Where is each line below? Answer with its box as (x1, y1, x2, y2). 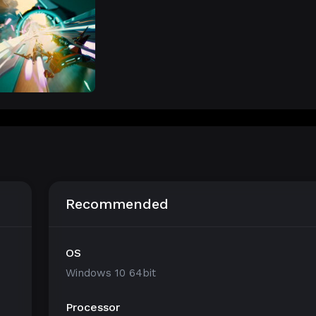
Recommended (66, 195, 169, 212)
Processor (66, 300, 120, 314)
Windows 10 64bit (66, 267, 156, 279)
